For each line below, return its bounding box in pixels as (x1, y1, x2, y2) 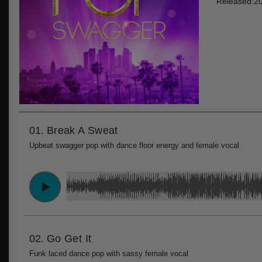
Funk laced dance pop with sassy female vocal (29, 249, 188, 258)
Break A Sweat (47, 124, 118, 136)
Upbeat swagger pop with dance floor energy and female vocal (29, 141, 239, 150)
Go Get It (47, 232, 92, 244)
